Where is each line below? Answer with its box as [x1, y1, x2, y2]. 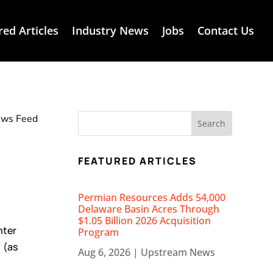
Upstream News [141, 246, 216, 260]
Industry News [71, 23, 149, 38]
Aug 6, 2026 [78, 246, 131, 260]
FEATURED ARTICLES [78, 154, 197, 168]
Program [78, 225, 119, 239]
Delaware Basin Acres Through [78, 202, 220, 216]
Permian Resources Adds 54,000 [78, 191, 226, 205]
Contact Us [197, 23, 254, 38]
